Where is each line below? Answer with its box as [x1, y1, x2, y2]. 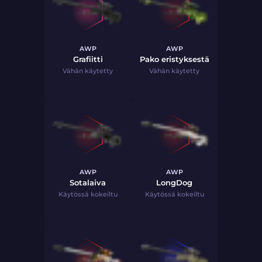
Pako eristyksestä [139, 54, 209, 64]
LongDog [156, 178, 192, 187]
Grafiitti [73, 54, 103, 64]
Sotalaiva [70, 178, 106, 187]
